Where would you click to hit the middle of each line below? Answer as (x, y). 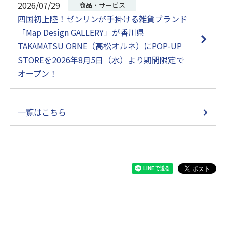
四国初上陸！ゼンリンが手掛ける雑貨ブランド (103, 19)
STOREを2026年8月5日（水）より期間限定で (101, 60)
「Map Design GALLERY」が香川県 (81, 33)
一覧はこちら (42, 112)
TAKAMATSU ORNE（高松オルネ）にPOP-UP (100, 46)
